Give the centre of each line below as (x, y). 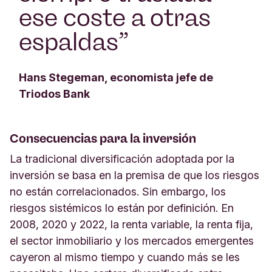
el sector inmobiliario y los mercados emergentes (132, 241)
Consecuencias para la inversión (104, 138)
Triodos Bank (54, 94)
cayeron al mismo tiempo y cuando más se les (125, 257)
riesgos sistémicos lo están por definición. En (122, 208)
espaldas (69, 42)
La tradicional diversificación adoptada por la (122, 159)
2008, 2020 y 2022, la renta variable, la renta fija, (131, 224)
